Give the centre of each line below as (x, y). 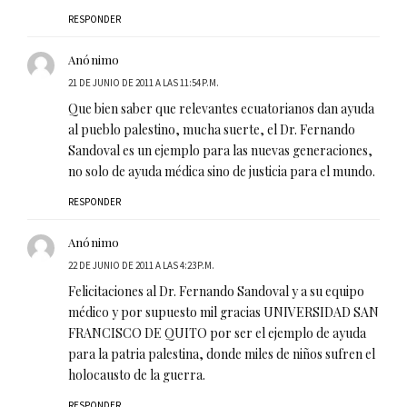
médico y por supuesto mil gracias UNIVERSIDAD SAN (223, 313)
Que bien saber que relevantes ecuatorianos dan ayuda (221, 109)
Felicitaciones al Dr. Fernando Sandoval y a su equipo (216, 292)
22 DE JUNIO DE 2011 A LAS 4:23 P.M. (141, 266)
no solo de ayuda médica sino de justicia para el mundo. (222, 172)
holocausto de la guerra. (137, 375)
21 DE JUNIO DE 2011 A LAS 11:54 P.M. (144, 83)
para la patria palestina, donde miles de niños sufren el (222, 354)
